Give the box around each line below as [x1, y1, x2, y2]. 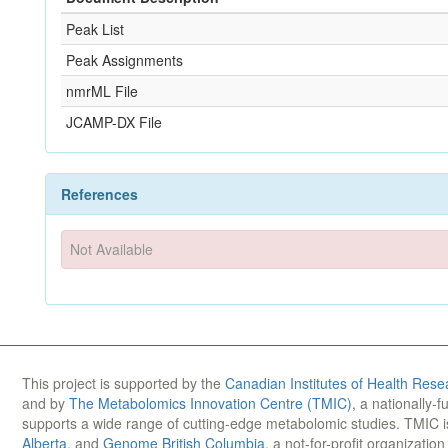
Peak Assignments [66, 50, 183, 70]
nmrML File [66, 81, 138, 101]
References [61, 184, 138, 204]
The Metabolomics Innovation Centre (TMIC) [69, 392, 352, 413]
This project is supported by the [22, 372, 225, 393]
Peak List [66, 19, 124, 39]
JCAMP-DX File [66, 112, 162, 132]
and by [22, 392, 69, 413]
